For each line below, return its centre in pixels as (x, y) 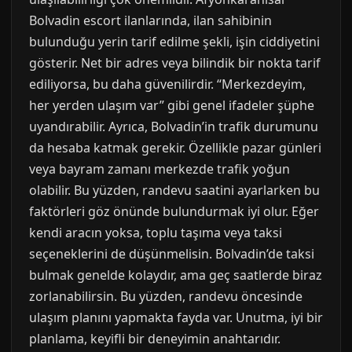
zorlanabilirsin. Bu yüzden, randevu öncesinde (166, 296)
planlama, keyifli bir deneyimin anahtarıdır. (155, 339)
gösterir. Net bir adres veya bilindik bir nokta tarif (175, 63)
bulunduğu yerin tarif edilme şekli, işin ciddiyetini (174, 42)
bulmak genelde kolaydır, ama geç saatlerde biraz (176, 275)
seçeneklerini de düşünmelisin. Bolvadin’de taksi (172, 254)
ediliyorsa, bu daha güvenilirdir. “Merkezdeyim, (167, 84)
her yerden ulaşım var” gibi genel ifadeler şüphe (172, 105)
